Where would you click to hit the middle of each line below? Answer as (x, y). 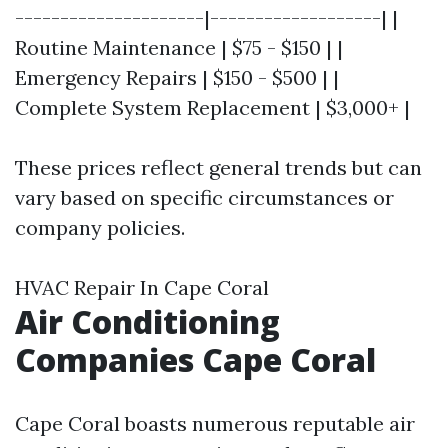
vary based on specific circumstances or (204, 198)
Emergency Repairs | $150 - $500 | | (177, 78)
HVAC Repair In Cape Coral (142, 288)
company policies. (100, 228)
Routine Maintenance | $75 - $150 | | (179, 48)
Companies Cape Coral (195, 360)
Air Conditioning (147, 322)
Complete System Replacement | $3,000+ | (212, 108)
